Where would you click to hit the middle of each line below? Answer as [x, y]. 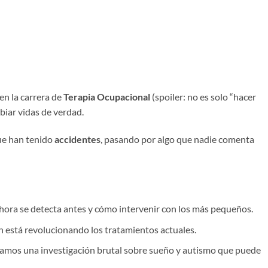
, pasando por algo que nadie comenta [177, 139]
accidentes [77, 139]
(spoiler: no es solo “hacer [203, 96]
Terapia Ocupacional [107, 96]
